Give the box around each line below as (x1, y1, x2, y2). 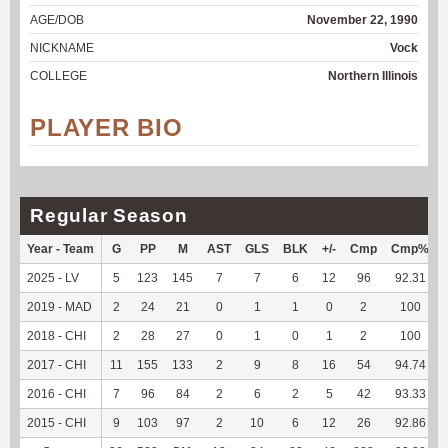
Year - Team (27, 241, 94, 256)
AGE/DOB (30, 12, 84, 27)
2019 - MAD (27, 299, 92, 314)
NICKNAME (30, 40, 94, 55)
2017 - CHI (27, 357, 86, 372)
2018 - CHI (27, 328, 86, 343)
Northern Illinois (328, 68, 418, 83)
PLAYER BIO (30, 113, 183, 141)
